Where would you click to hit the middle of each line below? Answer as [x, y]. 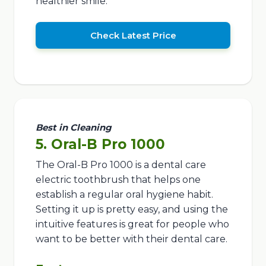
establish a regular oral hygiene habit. [124, 195]
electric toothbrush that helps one [118, 180]
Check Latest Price [133, 36]
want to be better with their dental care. [131, 239]
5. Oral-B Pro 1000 [100, 145]
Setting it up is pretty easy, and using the [132, 210]
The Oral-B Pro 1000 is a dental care [121, 165]
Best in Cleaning [73, 128]
